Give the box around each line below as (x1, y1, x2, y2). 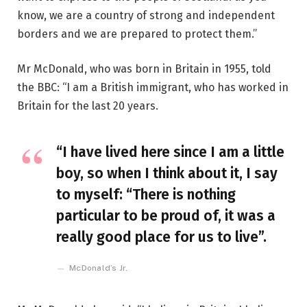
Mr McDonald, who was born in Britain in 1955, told (17, 62, 271, 76)
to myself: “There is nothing (56, 186, 236, 204)
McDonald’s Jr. (69, 263, 128, 273)
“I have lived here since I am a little (56, 143, 284, 162)
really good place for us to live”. (56, 228, 267, 247)
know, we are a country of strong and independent (17, 8, 275, 22)
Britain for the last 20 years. (17, 99, 158, 113)
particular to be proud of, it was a (56, 207, 275, 225)
